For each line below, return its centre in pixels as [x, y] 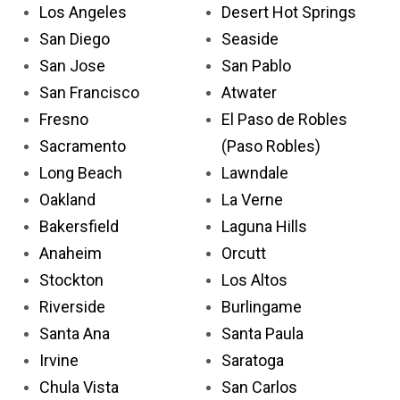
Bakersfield [79, 226]
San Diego [75, 38]
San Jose [72, 65]
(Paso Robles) [271, 146]
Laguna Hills [264, 226]
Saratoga [253, 360]
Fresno [64, 119]
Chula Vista [79, 387]
